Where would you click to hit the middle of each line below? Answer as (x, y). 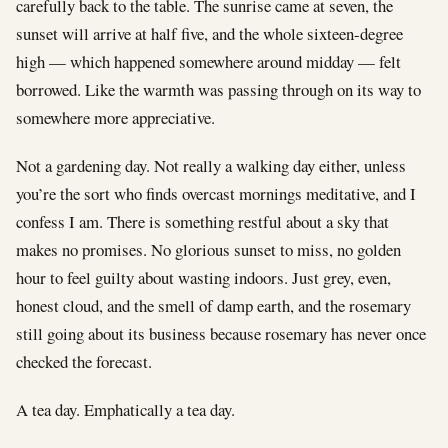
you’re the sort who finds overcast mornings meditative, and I (216, 193)
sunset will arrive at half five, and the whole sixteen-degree (209, 33)
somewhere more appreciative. (115, 117)
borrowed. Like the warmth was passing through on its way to (218, 89)
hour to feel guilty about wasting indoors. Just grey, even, (203, 277)
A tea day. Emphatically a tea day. (125, 409)
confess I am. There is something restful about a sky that (202, 221)
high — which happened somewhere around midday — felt (208, 61)
